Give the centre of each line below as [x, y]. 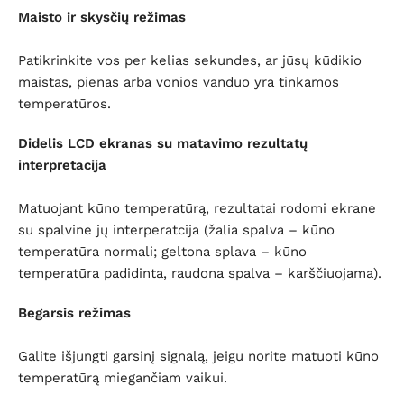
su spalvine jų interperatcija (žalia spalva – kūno [176, 230]
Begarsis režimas [74, 313]
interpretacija [62, 165]
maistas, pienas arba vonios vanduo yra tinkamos [179, 83]
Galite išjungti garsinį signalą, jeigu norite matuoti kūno [198, 357]
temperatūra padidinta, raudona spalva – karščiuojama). [200, 274]
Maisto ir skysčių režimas [102, 18]
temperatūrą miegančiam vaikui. [123, 378]
